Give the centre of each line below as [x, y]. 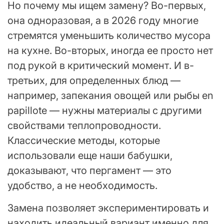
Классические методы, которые [84, 141]
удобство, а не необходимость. [82, 186]
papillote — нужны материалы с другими [105, 111]
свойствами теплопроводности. [84, 126]
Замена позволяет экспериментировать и [108, 208]
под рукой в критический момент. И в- [101, 66]
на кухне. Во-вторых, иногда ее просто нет [110, 51]
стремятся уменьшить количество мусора [109, 36]
